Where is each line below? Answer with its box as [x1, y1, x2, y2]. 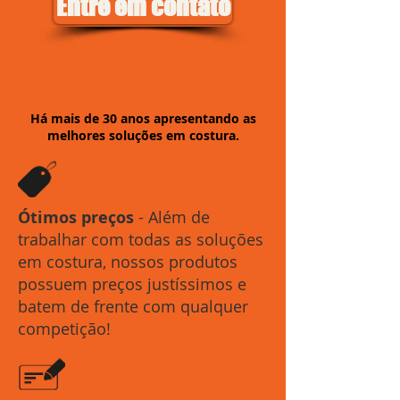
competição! [18, 318, 111, 339]
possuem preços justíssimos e [18, 273, 246, 295]
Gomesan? [92, 82, 194, 110]
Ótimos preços [18, 206, 134, 229]
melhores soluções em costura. [46, 127, 239, 144]
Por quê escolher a [52, 54, 234, 82]
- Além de [134, 206, 210, 228]
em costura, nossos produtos [18, 251, 237, 272]
